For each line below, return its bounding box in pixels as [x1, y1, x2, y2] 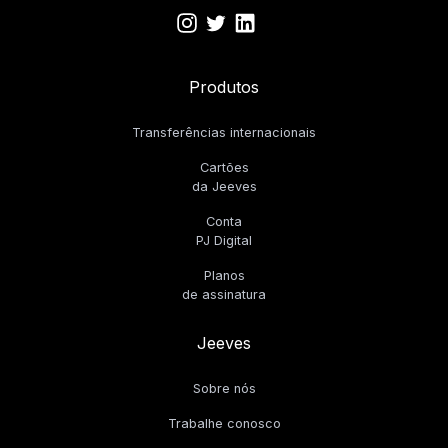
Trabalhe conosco [167, 415, 281, 431]
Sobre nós [192, 380, 256, 396]
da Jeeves [191, 178, 257, 194]
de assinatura [182, 286, 266, 302]
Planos [203, 267, 245, 283]
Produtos [189, 76, 259, 97]
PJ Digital [196, 232, 252, 248]
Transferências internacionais [132, 124, 316, 140]
